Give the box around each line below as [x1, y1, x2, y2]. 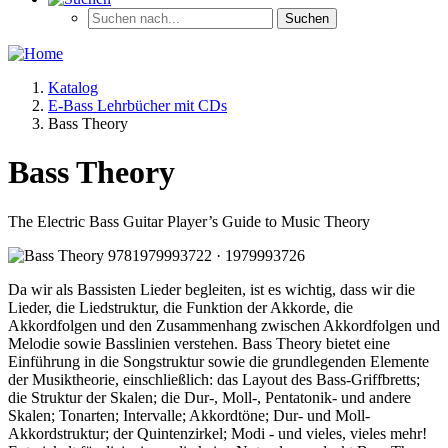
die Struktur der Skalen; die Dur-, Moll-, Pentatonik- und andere [8, 388, 411, 406]
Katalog [48, 79, 98, 96]
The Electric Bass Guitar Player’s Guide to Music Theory [8, 212, 370, 230]
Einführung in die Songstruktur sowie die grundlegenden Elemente [8, 352, 429, 370]
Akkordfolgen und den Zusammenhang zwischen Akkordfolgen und [8, 316, 440, 334]
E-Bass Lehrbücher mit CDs [48, 97, 227, 114]
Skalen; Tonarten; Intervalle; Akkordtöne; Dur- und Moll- [8, 406, 370, 424]
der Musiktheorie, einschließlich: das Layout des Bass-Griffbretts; [8, 370, 420, 388]
